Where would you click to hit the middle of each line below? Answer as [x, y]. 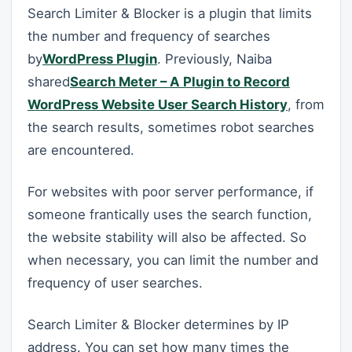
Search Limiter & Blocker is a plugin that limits [170, 14]
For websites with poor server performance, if [170, 192]
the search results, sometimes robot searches [171, 128]
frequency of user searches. [115, 283]
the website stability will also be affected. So [167, 238]
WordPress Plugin [100, 59]
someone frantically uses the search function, [170, 215]
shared [49, 82]
